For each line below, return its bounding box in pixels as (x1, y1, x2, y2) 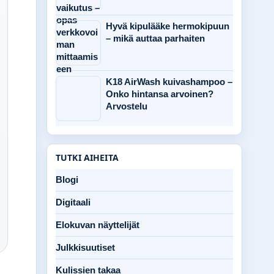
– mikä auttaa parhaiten (106, 33, 205, 43)
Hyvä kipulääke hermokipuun (106, 21, 229, 31)
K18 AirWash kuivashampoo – (106, 76, 232, 87)
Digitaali (56, 197, 91, 207)
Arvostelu (106, 101, 147, 111)
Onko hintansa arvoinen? (106, 89, 213, 99)
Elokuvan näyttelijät (56, 220, 139, 230)
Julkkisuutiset (56, 242, 115, 253)
